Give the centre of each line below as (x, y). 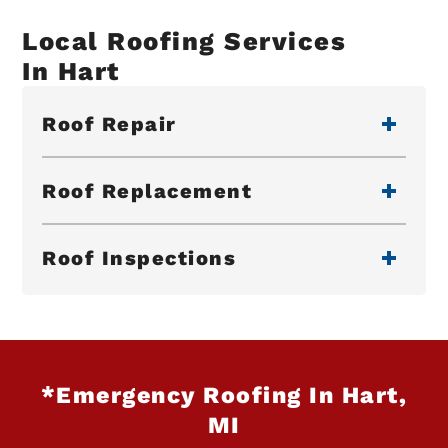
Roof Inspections (139, 257)
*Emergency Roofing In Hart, (224, 395)
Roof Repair (109, 123)
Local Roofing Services (184, 41)
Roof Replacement (147, 190)
